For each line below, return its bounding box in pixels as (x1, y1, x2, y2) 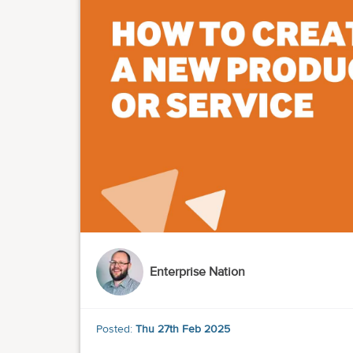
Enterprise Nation (150, 264, 245, 281)
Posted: (96, 322, 136, 336)
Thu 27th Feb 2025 (136, 322, 230, 336)
